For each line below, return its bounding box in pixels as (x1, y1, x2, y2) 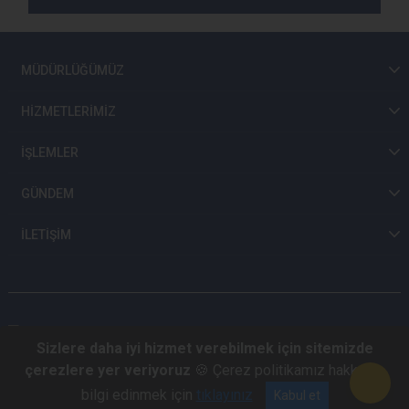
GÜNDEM (21, 186, 74, 202)
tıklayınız (195, 386, 253, 404)
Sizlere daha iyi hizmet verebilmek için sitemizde (36, 340, 373, 357)
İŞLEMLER (21, 145, 79, 161)
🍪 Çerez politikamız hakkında (191, 362, 384, 379)
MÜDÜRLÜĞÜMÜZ (21, 63, 124, 79)
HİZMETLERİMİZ (21, 104, 116, 120)
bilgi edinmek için (80, 386, 196, 404)
